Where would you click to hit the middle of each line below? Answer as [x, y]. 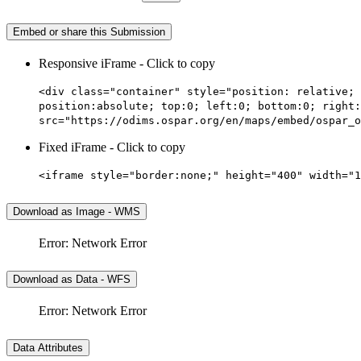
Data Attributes [48, 348]
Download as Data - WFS [72, 280]
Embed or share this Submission [89, 31]
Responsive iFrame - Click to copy [127, 63]
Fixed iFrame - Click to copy [112, 147]
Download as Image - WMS [77, 211]
